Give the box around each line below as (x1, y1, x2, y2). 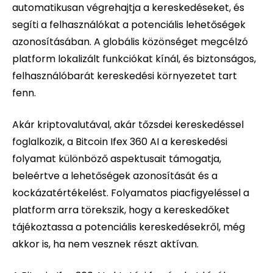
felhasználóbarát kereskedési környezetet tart (12, 69, 237, 83)
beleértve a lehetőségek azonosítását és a (12, 169, 218, 183)
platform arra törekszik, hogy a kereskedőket (12, 203, 230, 218)
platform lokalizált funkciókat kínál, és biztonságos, (12, 52, 256, 66)
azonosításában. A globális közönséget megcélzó (12, 35, 248, 49)
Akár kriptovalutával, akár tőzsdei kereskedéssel (12, 118, 244, 132)
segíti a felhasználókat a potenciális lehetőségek (12, 18, 246, 32)
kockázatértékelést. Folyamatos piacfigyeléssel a (12, 186, 249, 200)
